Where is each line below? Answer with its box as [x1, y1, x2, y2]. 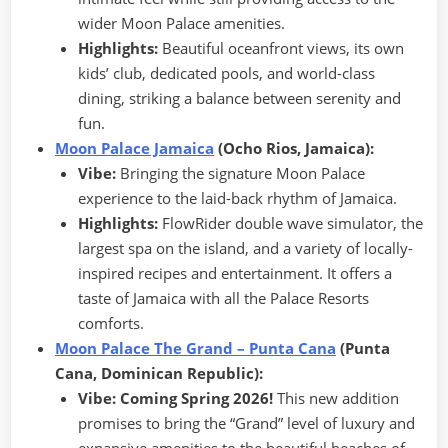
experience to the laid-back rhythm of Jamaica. [77, 188, 397, 209]
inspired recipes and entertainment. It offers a [77, 263, 392, 284]
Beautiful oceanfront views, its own [157, 38, 404, 59]
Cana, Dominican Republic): [55, 363, 263, 384]
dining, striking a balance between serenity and [77, 88, 401, 109]
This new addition [272, 388, 399, 409]
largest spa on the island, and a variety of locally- [77, 238, 413, 259]
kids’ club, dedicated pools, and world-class [77, 63, 375, 84]
